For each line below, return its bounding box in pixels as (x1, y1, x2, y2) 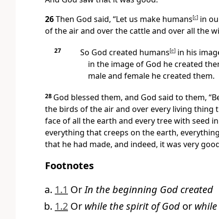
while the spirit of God (85, 199, 180, 213)
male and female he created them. (88, 70, 215, 82)
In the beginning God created (85, 183, 213, 197)
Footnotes (45, 159, 94, 173)
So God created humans (80, 47, 170, 58)
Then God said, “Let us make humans (56, 14, 193, 25)
